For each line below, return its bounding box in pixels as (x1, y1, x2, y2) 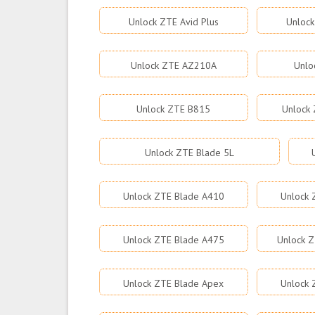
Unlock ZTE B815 (136, 103, 211, 115)
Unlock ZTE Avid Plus (128, 15, 219, 28)
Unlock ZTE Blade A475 (122, 233, 224, 246)
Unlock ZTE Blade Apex (123, 277, 224, 290)
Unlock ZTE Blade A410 (122, 190, 224, 202)
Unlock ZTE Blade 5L (144, 146, 234, 159)
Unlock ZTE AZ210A (130, 59, 217, 72)
